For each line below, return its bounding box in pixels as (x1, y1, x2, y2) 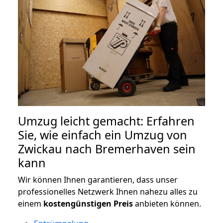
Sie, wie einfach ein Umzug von (18, 126, 187, 143)
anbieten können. (133, 198, 201, 209)
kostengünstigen (43, 198, 111, 209)
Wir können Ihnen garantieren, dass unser (18, 174, 178, 185)
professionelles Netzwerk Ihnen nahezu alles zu (18, 186, 198, 197)
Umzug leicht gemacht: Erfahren (18, 112, 195, 129)
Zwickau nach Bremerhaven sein (18, 140, 196, 157)
